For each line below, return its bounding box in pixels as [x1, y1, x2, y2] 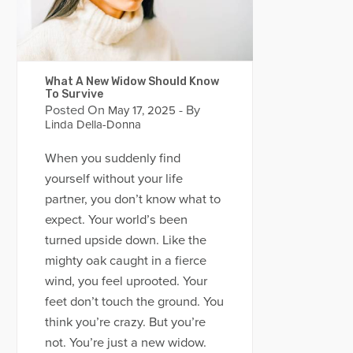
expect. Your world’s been [44, 211, 188, 228]
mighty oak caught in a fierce [44, 252, 206, 269]
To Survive [44, 87, 103, 102]
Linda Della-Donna [44, 117, 141, 132]
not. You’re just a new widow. [44, 334, 206, 351]
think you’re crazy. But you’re [44, 314, 206, 330]
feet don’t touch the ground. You [44, 293, 224, 310]
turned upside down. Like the [44, 232, 206, 248]
